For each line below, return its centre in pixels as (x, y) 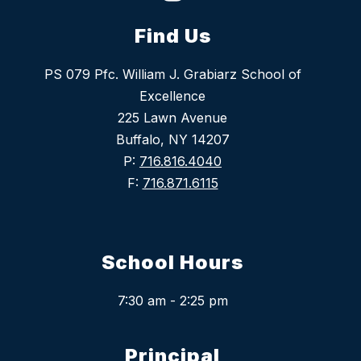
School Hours (172, 263)
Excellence (172, 96)
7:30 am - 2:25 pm (172, 301)
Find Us (172, 36)
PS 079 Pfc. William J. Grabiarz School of (172, 75)
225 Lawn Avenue (172, 118)
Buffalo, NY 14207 (172, 140)
